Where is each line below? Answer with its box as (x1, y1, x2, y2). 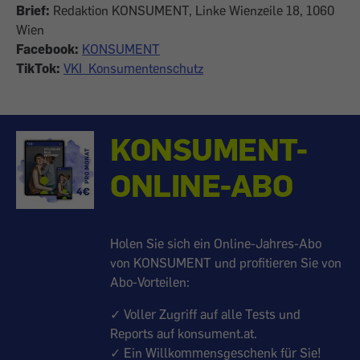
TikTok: (16, 60, 63, 77)
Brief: (16, 2, 50, 19)
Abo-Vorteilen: (110, 274, 190, 291)
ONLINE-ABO (110, 166, 292, 205)
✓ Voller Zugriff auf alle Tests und (110, 306, 301, 323)
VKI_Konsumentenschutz (63, 60, 203, 77)
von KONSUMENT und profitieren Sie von (110, 255, 342, 272)
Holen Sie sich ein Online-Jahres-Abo (110, 235, 321, 252)
